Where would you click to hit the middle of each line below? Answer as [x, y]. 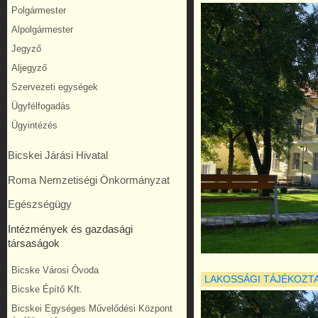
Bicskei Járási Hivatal [58, 155]
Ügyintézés [34, 126]
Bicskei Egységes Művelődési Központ [92, 308]
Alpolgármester [42, 30]
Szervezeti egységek [55, 88]
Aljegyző [29, 68]
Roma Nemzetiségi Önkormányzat [89, 180]
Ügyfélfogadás [41, 107]
